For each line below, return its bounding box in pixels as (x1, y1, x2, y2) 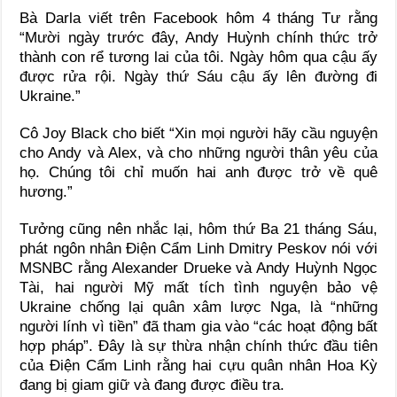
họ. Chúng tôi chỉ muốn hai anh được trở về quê (19, 163, 378, 181)
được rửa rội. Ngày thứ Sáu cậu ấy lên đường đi (19, 67, 378, 85)
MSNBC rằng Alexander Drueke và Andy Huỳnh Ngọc (19, 259, 378, 276)
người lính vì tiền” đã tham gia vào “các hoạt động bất (19, 317, 378, 335)
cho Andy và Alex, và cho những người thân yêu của (19, 144, 378, 161)
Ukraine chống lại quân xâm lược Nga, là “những (19, 298, 378, 315)
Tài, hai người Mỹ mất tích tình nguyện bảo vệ (19, 278, 378, 296)
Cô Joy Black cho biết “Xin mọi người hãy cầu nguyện (19, 124, 378, 142)
